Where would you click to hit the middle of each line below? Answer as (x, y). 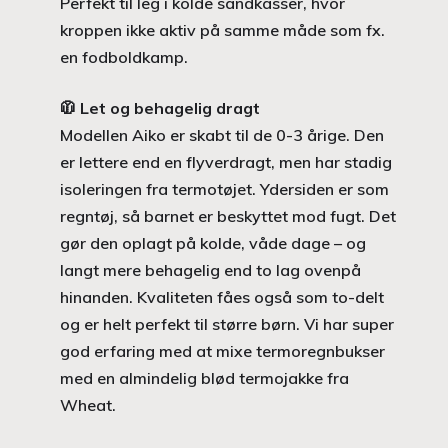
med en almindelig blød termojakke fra (204, 377)
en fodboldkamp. (124, 56)
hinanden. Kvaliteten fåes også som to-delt (222, 296)
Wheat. (88, 404)
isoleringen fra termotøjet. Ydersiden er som (224, 188)
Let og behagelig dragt (170, 107)
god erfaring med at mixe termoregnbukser (222, 350)
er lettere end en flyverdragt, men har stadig (226, 161)
